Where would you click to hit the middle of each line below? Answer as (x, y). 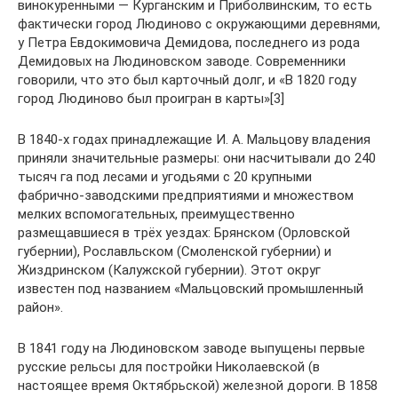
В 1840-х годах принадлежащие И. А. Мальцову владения (194, 139)
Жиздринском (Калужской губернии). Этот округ (169, 270)
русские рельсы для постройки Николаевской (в (169, 367)
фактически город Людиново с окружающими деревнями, (199, 24)
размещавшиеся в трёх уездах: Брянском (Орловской (184, 233)
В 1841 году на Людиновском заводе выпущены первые (191, 348)
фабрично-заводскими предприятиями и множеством (186, 195)
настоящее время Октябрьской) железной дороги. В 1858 (198, 386)
